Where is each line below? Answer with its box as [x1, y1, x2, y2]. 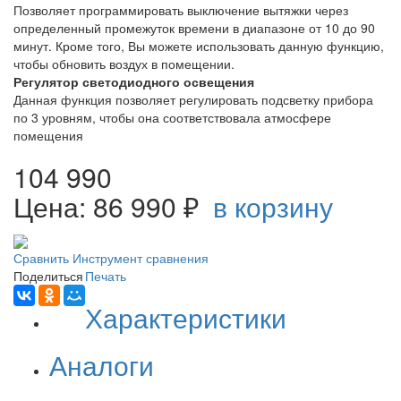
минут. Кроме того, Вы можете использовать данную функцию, [13, 37, 384, 55]
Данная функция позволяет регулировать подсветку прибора [13, 90, 373, 109]
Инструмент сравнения [73, 248, 209, 267]
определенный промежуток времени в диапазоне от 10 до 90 [13, 19, 375, 38]
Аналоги [49, 345, 154, 384]
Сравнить [13, 248, 73, 267]
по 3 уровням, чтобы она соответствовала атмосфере [13, 108, 331, 127]
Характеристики [85, 297, 286, 337]
